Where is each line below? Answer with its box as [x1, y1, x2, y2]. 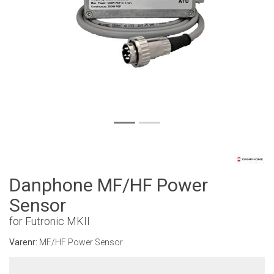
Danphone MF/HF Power [9, 174, 208, 196]
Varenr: [9, 237, 39, 247]
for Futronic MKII [9, 215, 90, 228]
